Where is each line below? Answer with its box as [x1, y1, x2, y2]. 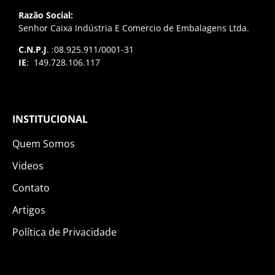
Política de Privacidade [12, 225, 117, 239]
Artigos [12, 203, 45, 217]
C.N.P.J [18, 43, 47, 55]
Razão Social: [18, 9, 73, 21]
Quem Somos [12, 137, 75, 151]
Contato [12, 181, 50, 195]
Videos [12, 159, 44, 173]
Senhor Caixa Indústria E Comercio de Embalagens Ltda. [18, 21, 249, 34]
